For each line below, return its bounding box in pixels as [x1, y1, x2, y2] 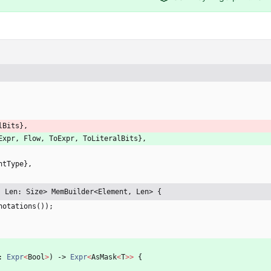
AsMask [91, 253, 117, 262]
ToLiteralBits [83, 134, 138, 143]
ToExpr [49, 134, 74, 143]
